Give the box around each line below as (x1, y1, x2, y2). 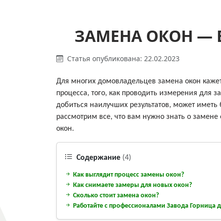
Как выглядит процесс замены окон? (72, 171, 184, 179)
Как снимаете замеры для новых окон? (72, 181, 192, 189)
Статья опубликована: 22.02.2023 (65, 53, 180, 63)
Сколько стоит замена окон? (72, 191, 159, 199)
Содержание (74, 154, 122, 162)
